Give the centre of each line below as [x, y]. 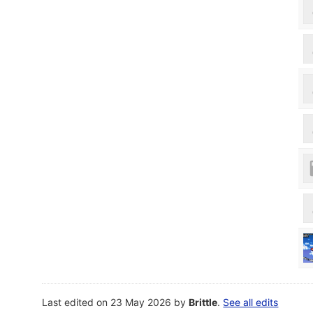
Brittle [203, 302]
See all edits [251, 302]
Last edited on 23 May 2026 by [116, 302]
